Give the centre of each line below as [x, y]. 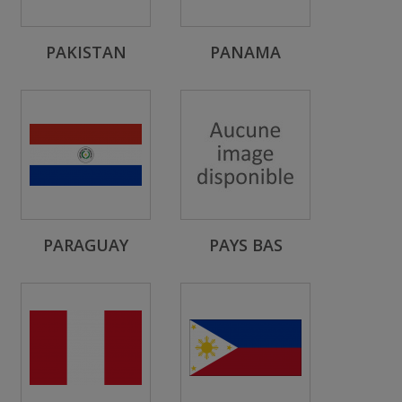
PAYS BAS [245, 245]
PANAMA [245, 52]
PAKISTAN [86, 52]
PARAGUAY [86, 245]
